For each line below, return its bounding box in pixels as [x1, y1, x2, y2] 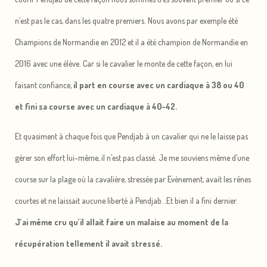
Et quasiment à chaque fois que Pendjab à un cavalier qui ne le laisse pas [15, 131, 248, 142]
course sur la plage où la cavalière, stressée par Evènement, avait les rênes [15, 174, 251, 185]
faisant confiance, [15, 80, 73, 91]
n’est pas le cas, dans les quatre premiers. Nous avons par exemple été [15, 15, 238, 26]
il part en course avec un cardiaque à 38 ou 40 [73, 80, 244, 91]
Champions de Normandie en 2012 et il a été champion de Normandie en [15, 37, 248, 48]
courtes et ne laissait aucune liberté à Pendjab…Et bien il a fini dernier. [15, 195, 238, 206]
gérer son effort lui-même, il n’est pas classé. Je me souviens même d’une [15, 153, 249, 163]
